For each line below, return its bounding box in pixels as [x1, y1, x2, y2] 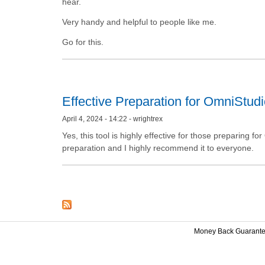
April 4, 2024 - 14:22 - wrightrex [62, 115, 163, 122]
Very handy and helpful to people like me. [62, 17, 216, 27]
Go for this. [62, 37, 104, 47]
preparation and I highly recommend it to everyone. [62, 143, 254, 153]
